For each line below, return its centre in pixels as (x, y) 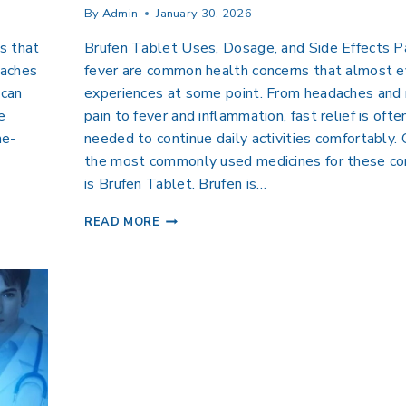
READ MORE (122, 222)
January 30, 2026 (204, 14)
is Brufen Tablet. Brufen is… (176, 184)
